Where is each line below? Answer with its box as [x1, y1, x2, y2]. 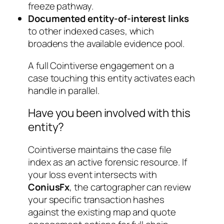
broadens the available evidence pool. [28, 37, 185, 50]
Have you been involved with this [28, 105, 190, 121]
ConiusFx [28, 180, 70, 194]
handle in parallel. [28, 83, 100, 97]
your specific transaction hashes [28, 193, 164, 206]
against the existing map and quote [28, 205, 176, 219]
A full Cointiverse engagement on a [28, 58, 174, 72]
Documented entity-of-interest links [28, 12, 189, 25]
